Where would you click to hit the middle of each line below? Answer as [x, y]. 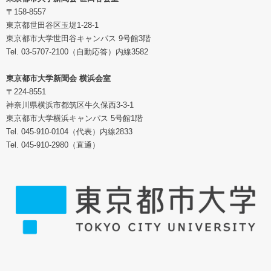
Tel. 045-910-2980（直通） [53, 145]
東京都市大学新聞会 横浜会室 [58, 78]
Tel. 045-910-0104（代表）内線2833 [69, 131]
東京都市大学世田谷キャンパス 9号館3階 [78, 38]
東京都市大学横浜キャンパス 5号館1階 [74, 118]
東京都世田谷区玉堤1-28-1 [52, 25]
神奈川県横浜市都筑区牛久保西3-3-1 [70, 105]
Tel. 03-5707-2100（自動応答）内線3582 [77, 51]
